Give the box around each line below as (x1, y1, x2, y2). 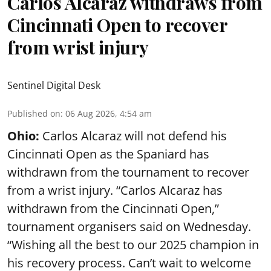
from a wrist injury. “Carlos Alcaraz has (7, 182, 223, 198)
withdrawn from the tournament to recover (7, 164, 249, 180)
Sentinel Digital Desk (7, 79, 100, 92)
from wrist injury (7, 35, 149, 59)
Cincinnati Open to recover (7, 13, 227, 37)
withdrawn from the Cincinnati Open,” (7, 200, 219, 217)
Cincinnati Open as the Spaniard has (7, 146, 209, 162)
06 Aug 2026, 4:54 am (65, 108, 152, 119)
